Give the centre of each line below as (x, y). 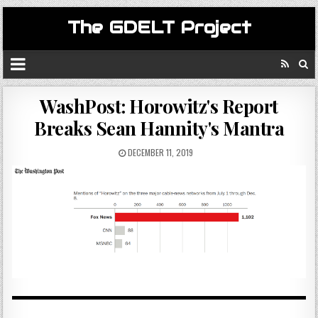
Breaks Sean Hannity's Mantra (159, 128)
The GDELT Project (159, 27)
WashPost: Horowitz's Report (159, 106)
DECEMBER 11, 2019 (159, 152)
